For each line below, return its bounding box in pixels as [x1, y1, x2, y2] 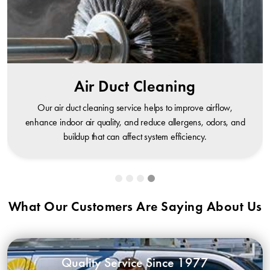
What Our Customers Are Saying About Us [8, 198, 262, 215]
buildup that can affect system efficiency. [63, 131, 207, 142]
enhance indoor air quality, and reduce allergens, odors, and [25, 116, 245, 128]
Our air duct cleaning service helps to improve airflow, [37, 102, 233, 113]
